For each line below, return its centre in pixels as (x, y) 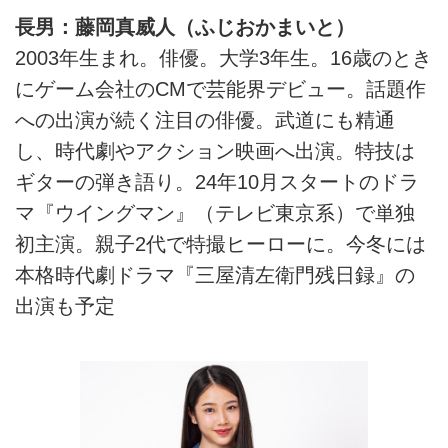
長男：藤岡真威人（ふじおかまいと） (185, 26)
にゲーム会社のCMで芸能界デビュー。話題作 (220, 88)
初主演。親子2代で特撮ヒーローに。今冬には (220, 243)
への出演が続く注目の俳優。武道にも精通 (205, 119)
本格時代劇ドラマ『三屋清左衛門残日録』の (215, 274)
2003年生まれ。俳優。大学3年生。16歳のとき (223, 57)
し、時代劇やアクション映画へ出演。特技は (215, 150)
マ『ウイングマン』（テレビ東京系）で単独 (215, 212)
